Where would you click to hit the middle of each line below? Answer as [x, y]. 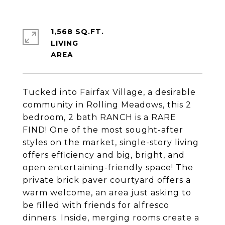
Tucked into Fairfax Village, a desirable [109, 92]
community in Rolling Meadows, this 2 [107, 105]
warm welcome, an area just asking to [107, 193]
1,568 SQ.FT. [77, 32]
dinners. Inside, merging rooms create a [111, 218]
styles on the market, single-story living [111, 142]
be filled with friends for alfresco [96, 205]
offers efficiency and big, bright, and [104, 155]
